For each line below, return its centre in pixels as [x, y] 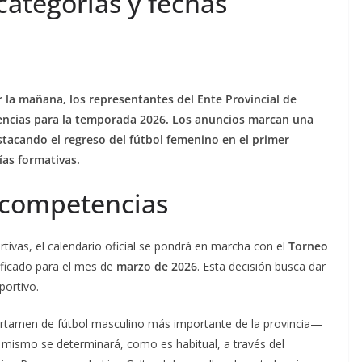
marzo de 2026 [157, 266]
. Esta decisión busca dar [261, 266]
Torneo [308, 246]
